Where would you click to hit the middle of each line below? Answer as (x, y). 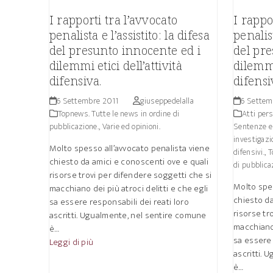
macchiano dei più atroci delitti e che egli (129, 189)
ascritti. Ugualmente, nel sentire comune (128, 215)
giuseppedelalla (167, 101)
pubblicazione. (74, 126)
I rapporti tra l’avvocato (113, 20)
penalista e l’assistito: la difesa (129, 35)
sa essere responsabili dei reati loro (119, 202)
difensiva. (75, 81)
